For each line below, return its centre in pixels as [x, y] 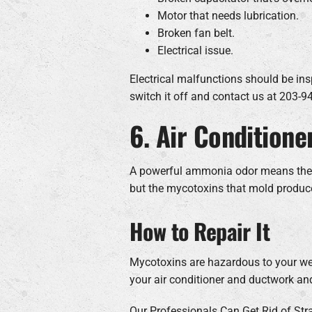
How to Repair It [200, 231]
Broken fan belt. [196, 33]
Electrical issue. [195, 50]
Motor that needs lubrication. [228, 15]
